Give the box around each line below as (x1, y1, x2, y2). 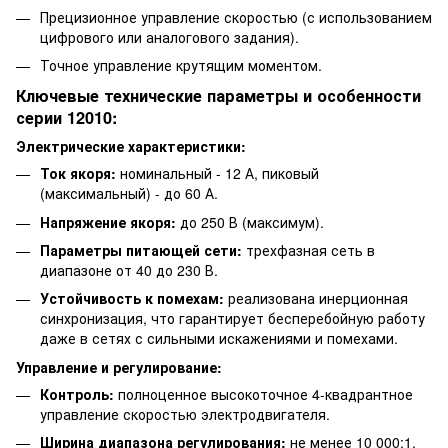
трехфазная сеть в (242, 239, 375, 260)
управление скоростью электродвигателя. (40, 403, 330, 424)
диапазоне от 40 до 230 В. (40, 259, 218, 280)
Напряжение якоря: (40, 211, 176, 232)
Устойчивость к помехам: (40, 288, 224, 309)
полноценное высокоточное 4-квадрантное (114, 383, 413, 404)
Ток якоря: (40, 163, 116, 184)
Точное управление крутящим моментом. (40, 55, 322, 76)
